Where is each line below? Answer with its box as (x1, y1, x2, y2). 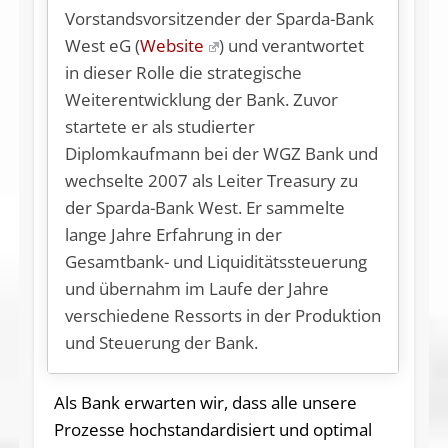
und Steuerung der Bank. (65, 330, 259, 354)
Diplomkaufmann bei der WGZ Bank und (65, 141, 379, 165)
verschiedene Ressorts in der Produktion (65, 303, 382, 327)
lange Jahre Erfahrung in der (65, 222, 283, 246)
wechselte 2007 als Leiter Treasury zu (65, 168, 359, 192)
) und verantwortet (219, 33, 365, 57)
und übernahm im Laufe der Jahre (65, 276, 330, 300)
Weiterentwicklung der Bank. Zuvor (65, 87, 339, 111)
